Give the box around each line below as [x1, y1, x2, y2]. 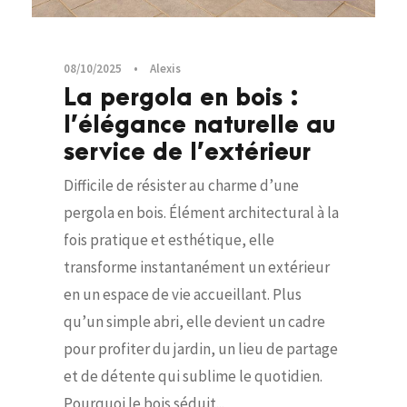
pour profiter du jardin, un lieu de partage [64, 338, 338, 359]
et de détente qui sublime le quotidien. [64, 365, 323, 386]
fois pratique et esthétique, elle [64, 229, 274, 250]
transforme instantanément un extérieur [64, 256, 330, 277]
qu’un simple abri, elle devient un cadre [64, 311, 325, 332]
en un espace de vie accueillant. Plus [64, 283, 302, 304]
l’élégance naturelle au [64, 111, 335, 139]
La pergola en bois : [64, 84, 299, 112]
